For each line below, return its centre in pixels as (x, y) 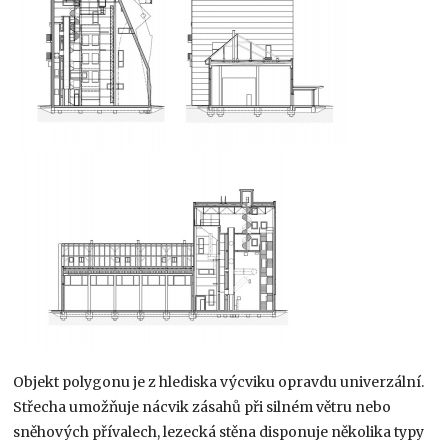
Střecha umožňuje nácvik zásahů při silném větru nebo (202, 406)
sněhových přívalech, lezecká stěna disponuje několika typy (219, 431)
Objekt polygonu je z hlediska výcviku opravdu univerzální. (219, 381)
